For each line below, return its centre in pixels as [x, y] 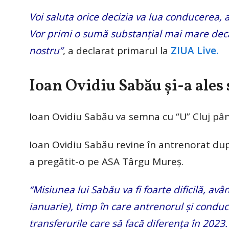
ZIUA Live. [194, 51]
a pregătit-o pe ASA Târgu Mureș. [106, 162]
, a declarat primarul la [117, 51]
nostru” [46, 51]
